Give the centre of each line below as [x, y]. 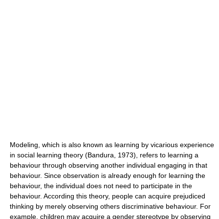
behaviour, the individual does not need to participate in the [101, 186]
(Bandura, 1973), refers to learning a [141, 155]
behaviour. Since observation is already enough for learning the [108, 175]
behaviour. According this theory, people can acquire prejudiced [108, 196]
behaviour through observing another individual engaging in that [109, 165]
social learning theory [50, 155]
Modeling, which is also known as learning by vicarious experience [112, 145]
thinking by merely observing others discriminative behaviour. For [110, 206]
